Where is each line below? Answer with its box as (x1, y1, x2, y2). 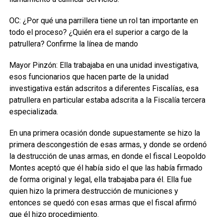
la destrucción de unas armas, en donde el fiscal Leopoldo (9, 152, 206, 161)
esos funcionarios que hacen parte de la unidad (9, 72, 169, 81)
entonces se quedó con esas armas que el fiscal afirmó (9, 198, 197, 207)
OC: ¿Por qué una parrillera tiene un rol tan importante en (9, 16, 198, 25)
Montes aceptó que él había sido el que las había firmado (9, 163, 202, 172)
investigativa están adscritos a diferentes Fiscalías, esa (9, 84, 199, 93)
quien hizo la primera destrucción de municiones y (9, 186, 178, 196)
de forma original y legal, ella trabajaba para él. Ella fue (9, 175, 192, 184)
